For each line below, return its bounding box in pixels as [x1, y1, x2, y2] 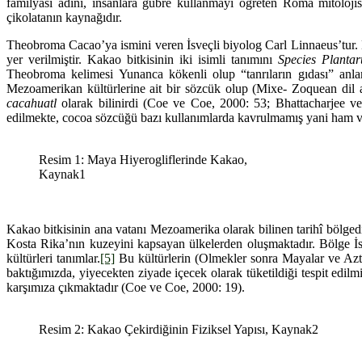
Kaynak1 [39, 166, 86, 181]
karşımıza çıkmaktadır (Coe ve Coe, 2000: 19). [6, 280, 245, 294]
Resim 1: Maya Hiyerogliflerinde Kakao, [39, 152, 247, 166]
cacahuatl [6, 95, 62, 110]
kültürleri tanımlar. [6, 250, 100, 265]
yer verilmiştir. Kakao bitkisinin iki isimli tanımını [6, 52, 279, 66]
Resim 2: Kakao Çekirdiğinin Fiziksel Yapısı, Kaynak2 [39, 322, 318, 336]
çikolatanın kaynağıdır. [6, 10, 122, 24]
